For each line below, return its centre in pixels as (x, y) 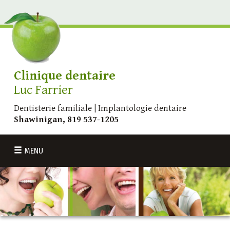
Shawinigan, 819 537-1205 (66, 120)
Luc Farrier (43, 90)
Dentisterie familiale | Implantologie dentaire (100, 108)
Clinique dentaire (65, 76)
